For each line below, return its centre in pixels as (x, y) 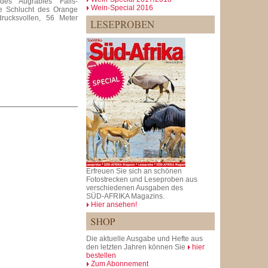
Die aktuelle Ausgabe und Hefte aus (144, 238)
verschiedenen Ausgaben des (135, 188)
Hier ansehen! (114, 204)
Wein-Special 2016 (122, 7)
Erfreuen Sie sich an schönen (134, 171)
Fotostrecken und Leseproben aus (142, 179)
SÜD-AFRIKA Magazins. (125, 196)
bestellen (101, 255)
